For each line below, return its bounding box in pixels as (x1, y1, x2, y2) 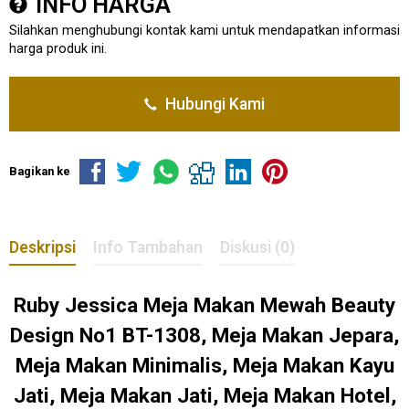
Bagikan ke (9, 164, 70, 178)
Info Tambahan (93, 237, 203, 257)
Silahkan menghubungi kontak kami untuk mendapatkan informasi (9, 23, 400, 38)
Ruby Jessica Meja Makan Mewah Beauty (14, 292, 395, 317)
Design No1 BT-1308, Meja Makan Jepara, (10, 322, 399, 347)
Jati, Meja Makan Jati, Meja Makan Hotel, (13, 383, 396, 407)
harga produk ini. (9, 41, 107, 57)
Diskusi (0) (220, 237, 295, 257)
